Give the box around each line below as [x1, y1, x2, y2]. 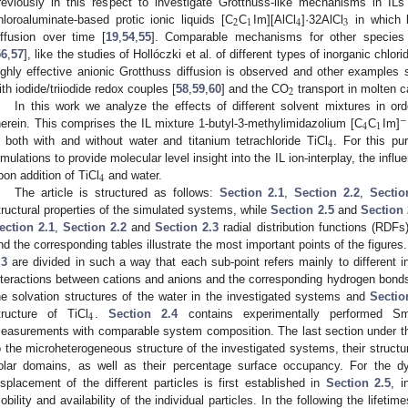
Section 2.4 [108, 306, 178, 321]
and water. [105, 168, 163, 182]
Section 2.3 [155, 219, 219, 234]
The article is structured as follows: [15, 185, 219, 199]
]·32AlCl [301, 12, 343, 26]
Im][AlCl [252, 12, 296, 26]
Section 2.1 [219, 185, 285, 199]
